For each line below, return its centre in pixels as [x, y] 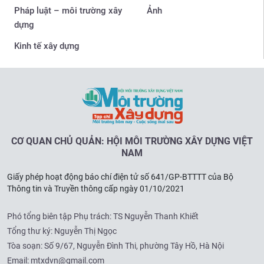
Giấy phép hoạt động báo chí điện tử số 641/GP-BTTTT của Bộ [120, 176]
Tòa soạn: [26, 245]
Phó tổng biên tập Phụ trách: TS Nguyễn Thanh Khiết [103, 216]
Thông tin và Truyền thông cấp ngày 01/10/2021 [96, 188]
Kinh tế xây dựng [47, 46]
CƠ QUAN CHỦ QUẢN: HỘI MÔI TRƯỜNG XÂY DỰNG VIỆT [132, 141]
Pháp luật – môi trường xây [68, 10]
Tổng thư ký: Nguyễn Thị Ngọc [62, 231]
